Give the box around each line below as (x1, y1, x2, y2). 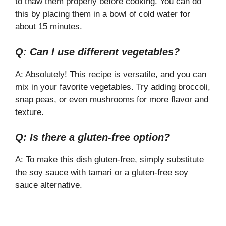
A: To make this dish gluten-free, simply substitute (15, 155, 204, 165)
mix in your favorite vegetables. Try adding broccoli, (15, 82, 210, 92)
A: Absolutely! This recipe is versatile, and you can (15, 69, 206, 79)
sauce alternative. (15, 180, 82, 190)
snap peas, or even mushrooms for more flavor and (15, 94, 208, 104)
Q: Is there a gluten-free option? (15, 132, 170, 143)
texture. (15, 107, 44, 117)
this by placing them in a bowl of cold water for (15, 9, 190, 19)
